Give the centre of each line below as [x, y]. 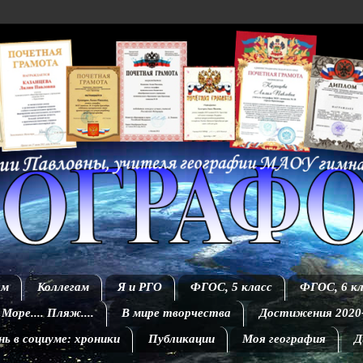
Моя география [284, 339]
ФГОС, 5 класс [231, 287]
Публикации [181, 339]
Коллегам [63, 287]
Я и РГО [139, 287]
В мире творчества [177, 313]
